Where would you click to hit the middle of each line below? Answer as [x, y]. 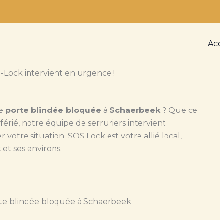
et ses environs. [31, 149]
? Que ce [179, 110]
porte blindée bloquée [53, 110]
